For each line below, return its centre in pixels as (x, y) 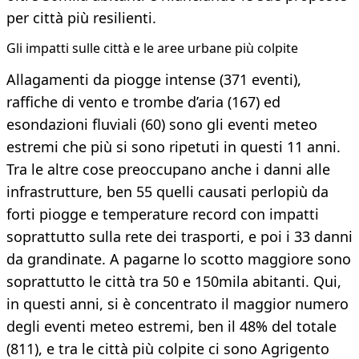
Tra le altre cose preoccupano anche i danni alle (168, 169)
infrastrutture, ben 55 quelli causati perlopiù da (167, 191)
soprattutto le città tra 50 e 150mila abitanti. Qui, (174, 281)
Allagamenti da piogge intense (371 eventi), (154, 79)
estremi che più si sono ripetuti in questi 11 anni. (173, 146)
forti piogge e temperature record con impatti (163, 214)
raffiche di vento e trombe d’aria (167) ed (143, 101)
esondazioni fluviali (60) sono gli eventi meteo (162, 124)
